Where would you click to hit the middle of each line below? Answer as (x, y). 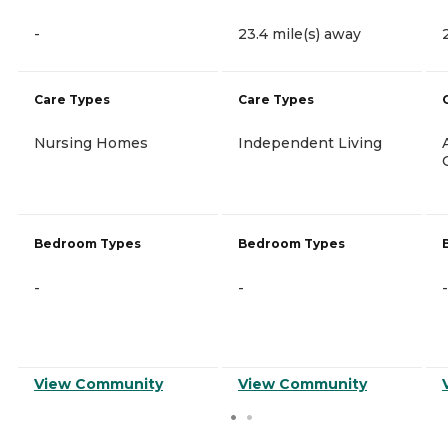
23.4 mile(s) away (299, 33)
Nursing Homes (91, 142)
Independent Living (310, 142)
